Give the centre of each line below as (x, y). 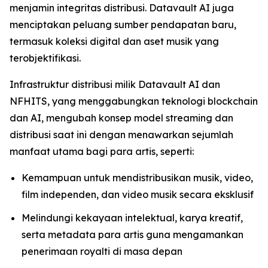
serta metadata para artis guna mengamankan (133, 234)
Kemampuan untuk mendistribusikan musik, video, (137, 178)
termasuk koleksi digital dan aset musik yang (114, 41)
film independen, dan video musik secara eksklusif (138, 194)
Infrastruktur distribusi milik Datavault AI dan (115, 84)
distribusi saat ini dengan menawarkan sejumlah (121, 135)
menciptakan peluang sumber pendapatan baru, (123, 25)
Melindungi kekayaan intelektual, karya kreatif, (132, 217)
